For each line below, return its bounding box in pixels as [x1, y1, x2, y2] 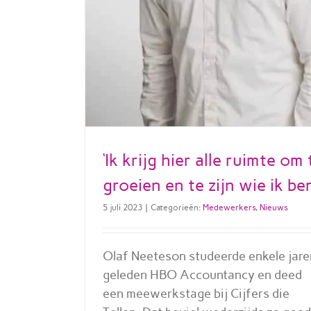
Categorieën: [151, 202, 203, 212]
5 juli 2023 [103, 202, 142, 212]
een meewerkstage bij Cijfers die [103, 285, 289, 301]
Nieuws [260, 202, 288, 212]
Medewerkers [203, 202, 255, 212]
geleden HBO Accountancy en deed [103, 267, 302, 283]
